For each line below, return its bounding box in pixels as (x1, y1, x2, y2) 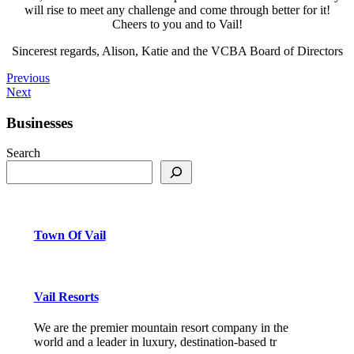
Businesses (6, 114, 73, 131)
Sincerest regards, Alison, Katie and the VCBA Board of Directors (11, 43, 343, 58)
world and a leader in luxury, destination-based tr (33, 335, 277, 349)
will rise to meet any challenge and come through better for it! (24, 2, 330, 17)
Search (6, 146, 40, 160)
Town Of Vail (33, 228, 106, 242)
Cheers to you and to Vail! (111, 17, 243, 31)
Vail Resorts (33, 290, 99, 304)
